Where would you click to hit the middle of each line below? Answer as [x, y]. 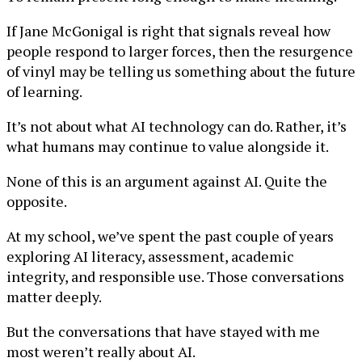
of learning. [44, 91]
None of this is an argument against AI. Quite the [167, 181]
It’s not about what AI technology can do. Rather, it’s [177, 126]
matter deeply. [54, 297]
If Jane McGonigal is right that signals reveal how [168, 31]
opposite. [37, 201]
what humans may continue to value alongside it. [168, 146]
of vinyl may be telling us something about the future [181, 71]
